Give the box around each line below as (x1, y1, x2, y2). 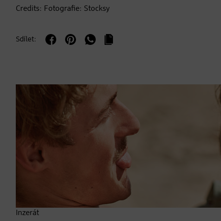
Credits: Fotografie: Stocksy (16, 5, 110, 13)
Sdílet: (16, 36, 37, 43)
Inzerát (16, 209, 39, 218)
